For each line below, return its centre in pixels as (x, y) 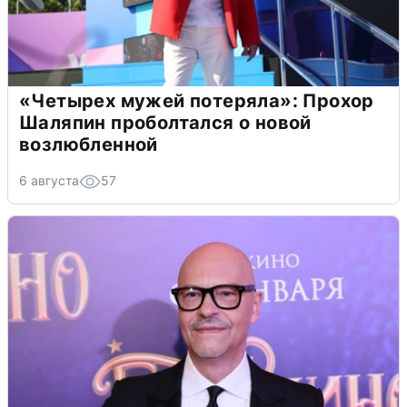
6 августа (49, 180)
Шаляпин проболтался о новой (165, 122)
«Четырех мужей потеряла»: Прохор (197, 100)
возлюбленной (89, 144)
